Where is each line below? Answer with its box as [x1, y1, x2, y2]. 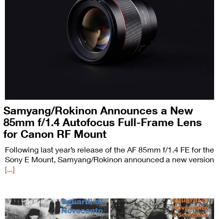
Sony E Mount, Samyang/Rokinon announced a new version [5, 154, 214, 164]
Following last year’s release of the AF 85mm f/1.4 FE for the [5, 145, 214, 154]
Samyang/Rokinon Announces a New [3, 104, 193, 117]
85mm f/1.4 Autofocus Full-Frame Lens [3, 115, 202, 129]
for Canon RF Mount [3, 127, 107, 141]
